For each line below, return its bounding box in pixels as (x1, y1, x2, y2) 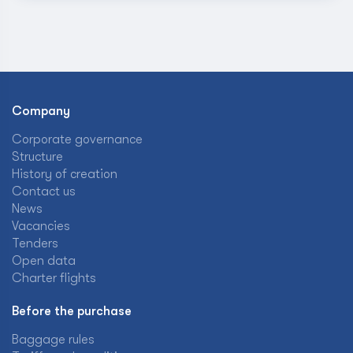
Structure (12, 150, 63, 164)
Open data (12, 254, 76, 268)
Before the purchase (12, 304, 132, 318)
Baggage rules (12, 333, 95, 347)
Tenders (12, 236, 58, 251)
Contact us (12, 184, 76, 199)
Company (12, 104, 70, 118)
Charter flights (12, 271, 96, 285)
